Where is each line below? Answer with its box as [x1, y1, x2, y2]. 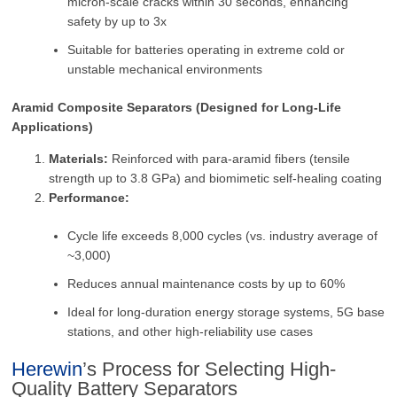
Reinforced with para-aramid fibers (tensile [108, 151, 351, 166]
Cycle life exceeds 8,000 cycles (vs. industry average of [67, 228, 378, 243]
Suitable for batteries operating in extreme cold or [67, 42, 346, 57]
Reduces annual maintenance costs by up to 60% [67, 276, 346, 291]
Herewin [12, 357, 83, 380]
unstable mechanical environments [67, 61, 263, 76]
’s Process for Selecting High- [82, 357, 337, 380]
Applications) [12, 119, 94, 134]
